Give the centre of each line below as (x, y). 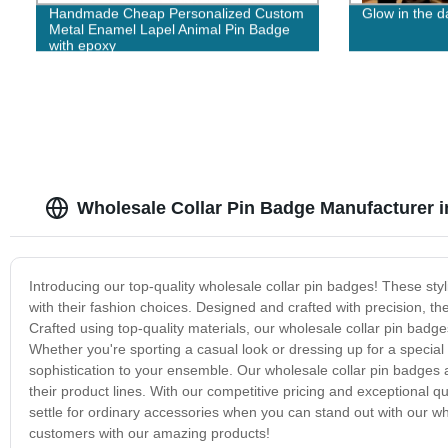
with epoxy (82, 45)
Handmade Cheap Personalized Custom (176, 13)
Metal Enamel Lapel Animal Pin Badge (169, 29)
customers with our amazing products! (149, 432)
